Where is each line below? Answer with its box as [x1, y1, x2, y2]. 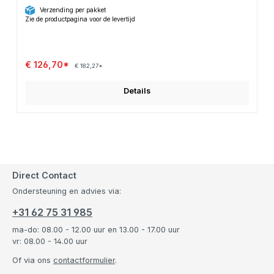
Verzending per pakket [39, 6, 106, 14]
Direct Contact [12, 170, 76, 181]
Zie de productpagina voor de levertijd [24, 15, 135, 23]
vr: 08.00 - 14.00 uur [12, 236, 87, 246]
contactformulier [53, 256, 115, 265]
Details [124, 86, 150, 95]
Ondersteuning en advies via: [12, 187, 121, 196]
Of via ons [12, 256, 53, 265]
